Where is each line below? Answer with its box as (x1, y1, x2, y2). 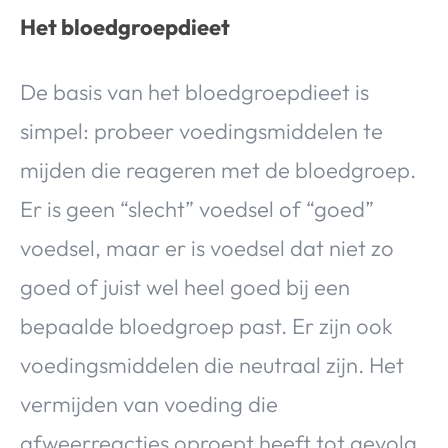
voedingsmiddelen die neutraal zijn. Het (20, 351, 404, 380)
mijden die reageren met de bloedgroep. (20, 156, 416, 185)
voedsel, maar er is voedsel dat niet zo (20, 234, 394, 263)
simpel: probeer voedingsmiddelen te (20, 117, 383, 146)
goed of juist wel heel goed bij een (20, 273, 350, 302)
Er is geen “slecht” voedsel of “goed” (20, 195, 374, 224)
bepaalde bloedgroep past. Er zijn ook (20, 312, 393, 341)
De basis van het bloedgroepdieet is (20, 78, 369, 107)
